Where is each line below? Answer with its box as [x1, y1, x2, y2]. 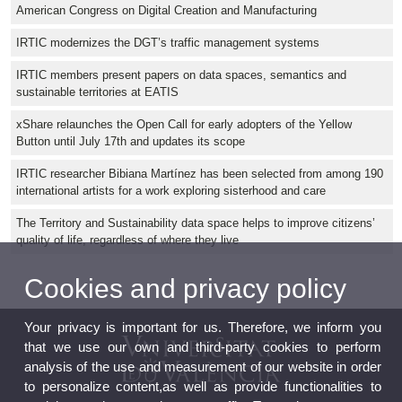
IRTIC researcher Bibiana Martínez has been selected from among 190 [16, 167, 383, 181]
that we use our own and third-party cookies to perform [24, 338, 381, 354]
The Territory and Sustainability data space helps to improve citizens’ [16, 216, 375, 231]
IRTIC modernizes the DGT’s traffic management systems [16, 36, 319, 50]
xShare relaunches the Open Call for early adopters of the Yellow [16, 118, 352, 132]
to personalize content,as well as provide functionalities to [24, 378, 381, 394]
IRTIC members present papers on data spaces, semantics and [16, 68, 346, 83]
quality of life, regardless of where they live [16, 233, 239, 248]
